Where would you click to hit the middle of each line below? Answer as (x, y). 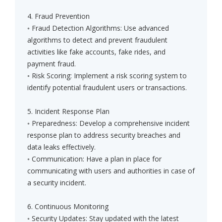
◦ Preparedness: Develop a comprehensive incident (109, 123)
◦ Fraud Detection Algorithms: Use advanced (98, 28)
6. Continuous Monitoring (68, 207)
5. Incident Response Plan (68, 111)
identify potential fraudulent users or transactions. (107, 88)
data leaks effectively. (61, 147)
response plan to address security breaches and (104, 135)
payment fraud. (52, 64)
